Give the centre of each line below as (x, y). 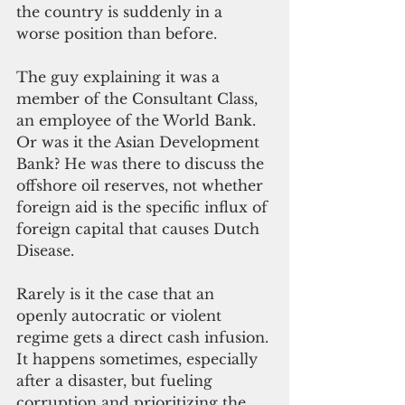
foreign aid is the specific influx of (144, 207)
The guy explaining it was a (120, 76)
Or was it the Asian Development (140, 141)
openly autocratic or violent (121, 315)
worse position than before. (117, 33)
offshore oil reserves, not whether (142, 185)
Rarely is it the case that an (118, 293)
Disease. (45, 250)
